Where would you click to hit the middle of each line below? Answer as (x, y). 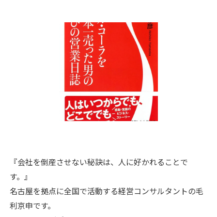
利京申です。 (32, 205)
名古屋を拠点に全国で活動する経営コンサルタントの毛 (107, 191)
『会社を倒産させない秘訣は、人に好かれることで (99, 162)
